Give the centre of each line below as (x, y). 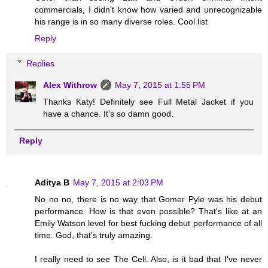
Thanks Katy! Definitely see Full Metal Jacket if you (148, 101)
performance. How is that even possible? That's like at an (148, 211)
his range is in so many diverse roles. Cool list (121, 22)
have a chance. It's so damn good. (109, 113)
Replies (41, 63)
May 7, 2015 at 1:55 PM (160, 85)
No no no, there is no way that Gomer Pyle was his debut (148, 199)
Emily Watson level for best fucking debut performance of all (148, 223)
